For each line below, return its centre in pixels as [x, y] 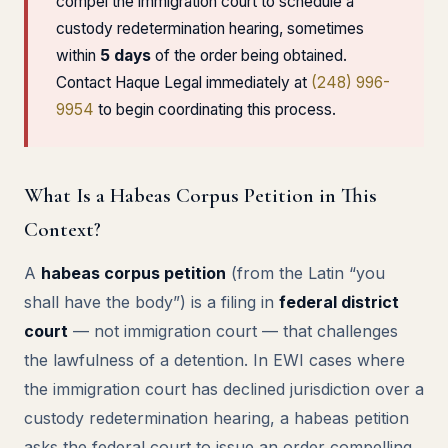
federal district [339, 302]
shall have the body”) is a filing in [151, 302]
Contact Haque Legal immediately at [183, 82]
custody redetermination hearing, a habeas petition [216, 418]
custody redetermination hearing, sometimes [210, 28]
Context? [62, 229]
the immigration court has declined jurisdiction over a [224, 389]
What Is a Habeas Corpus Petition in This [200, 195]
